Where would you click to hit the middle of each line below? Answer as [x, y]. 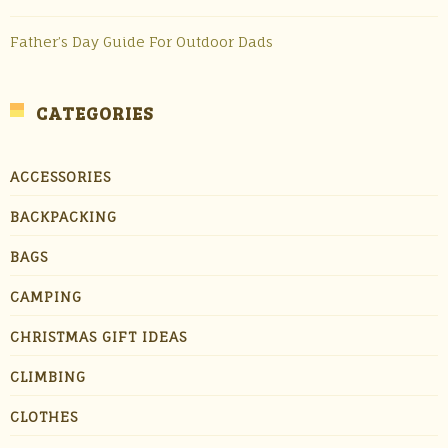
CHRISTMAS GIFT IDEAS [98, 336]
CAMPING [46, 296]
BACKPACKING [63, 216]
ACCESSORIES [60, 176]
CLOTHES [44, 416]
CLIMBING [48, 376]
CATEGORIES [95, 113]
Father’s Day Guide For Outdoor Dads [141, 41]
